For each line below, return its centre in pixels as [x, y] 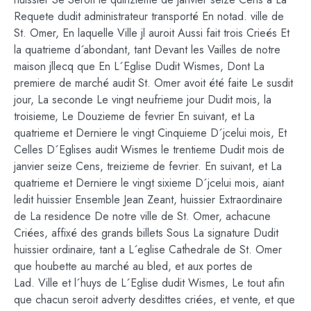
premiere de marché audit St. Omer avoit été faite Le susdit [153, 83]
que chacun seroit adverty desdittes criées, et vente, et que [154, 299]
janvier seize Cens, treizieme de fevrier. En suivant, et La [148, 166]
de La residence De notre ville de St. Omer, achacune [142, 216]
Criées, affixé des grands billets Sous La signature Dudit [146, 233]
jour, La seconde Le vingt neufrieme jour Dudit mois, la [143, 99]
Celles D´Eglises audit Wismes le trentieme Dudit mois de [149, 149]
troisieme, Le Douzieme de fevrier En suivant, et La [134, 116]
